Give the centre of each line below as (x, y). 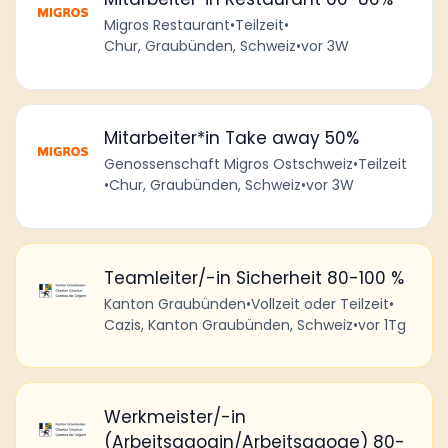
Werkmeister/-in (174, 416)
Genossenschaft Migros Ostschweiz (228, 164)
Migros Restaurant (166, 25)
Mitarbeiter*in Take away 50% (231, 138)
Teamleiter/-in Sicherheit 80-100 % (253, 277)
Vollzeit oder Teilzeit (319, 303)
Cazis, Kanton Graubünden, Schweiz (228, 324)
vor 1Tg (381, 324)
